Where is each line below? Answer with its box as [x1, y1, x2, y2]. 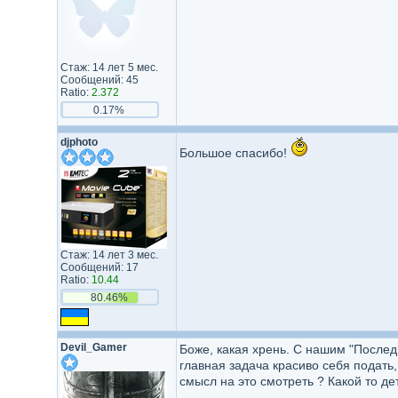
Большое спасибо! [179, 146, 291, 160]
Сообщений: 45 [60, 74, 139, 86]
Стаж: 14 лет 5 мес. [60, 61, 158, 74]
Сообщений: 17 [60, 261, 139, 274]
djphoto [60, 136, 98, 148]
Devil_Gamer [60, 341, 127, 354]
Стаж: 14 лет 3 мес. [60, 249, 158, 261]
